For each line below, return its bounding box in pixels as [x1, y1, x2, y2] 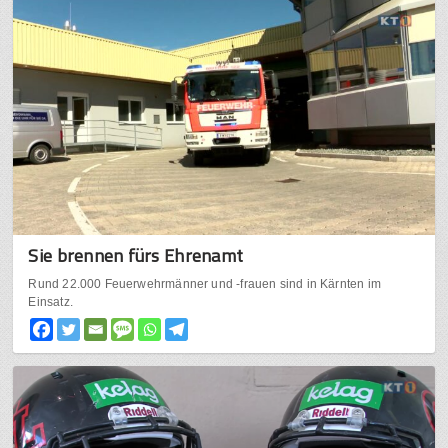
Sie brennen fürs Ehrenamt [28, 242, 244, 270]
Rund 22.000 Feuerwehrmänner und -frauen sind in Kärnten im [28, 277, 381, 292]
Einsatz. [28, 295, 73, 310]
